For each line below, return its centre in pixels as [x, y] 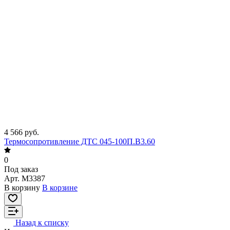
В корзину [22, 188]
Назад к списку [42, 223]
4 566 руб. [22, 132]
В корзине [60, 188]
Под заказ [21, 169]
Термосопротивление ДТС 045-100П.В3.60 [80, 142]
